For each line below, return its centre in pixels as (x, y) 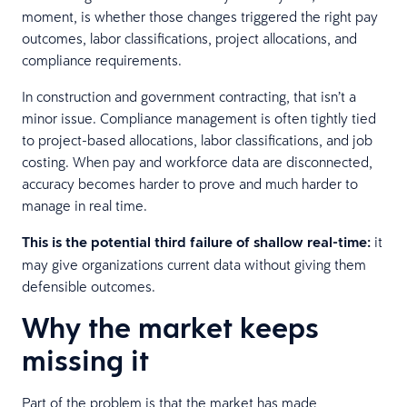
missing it (85, 360)
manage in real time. (84, 205)
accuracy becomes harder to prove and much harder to (190, 183)
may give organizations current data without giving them (194, 264)
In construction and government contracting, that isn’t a (189, 96)
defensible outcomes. (89, 286)
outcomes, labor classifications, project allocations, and (189, 38)
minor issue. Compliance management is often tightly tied (199, 118)
